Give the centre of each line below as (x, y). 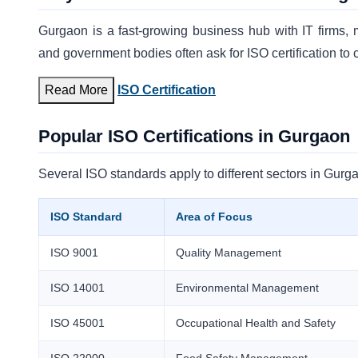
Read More (76, 89)
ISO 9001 (75, 252)
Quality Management (229, 252)
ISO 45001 (78, 322)
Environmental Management (248, 287)
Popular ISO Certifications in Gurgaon (194, 136)
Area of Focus (215, 216)
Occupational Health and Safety (256, 322)
